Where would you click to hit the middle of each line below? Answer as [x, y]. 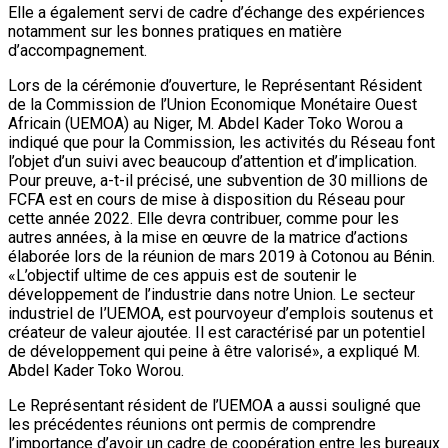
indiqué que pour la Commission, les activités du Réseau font [221, 142]
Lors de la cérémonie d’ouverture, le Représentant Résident [215, 85]
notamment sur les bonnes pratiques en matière [175, 31]
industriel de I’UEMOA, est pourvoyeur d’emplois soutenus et [220, 313]
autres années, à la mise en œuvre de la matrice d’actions [208, 237]
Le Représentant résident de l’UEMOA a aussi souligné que [214, 405]
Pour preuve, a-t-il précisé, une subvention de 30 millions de [218, 180]
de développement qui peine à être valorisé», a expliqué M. [214, 351]
